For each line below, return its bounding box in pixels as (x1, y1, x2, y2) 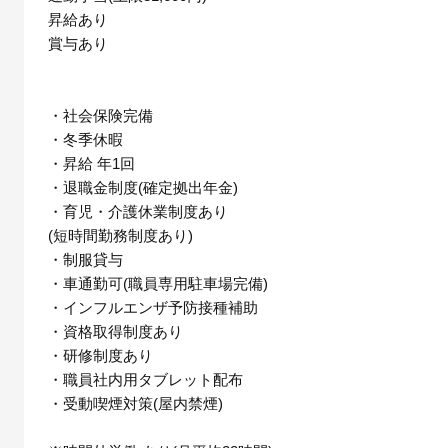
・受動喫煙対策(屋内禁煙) (48, 394, 223, 412)
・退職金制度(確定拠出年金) (48, 178, 238, 196)
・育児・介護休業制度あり (48, 202, 228, 220)
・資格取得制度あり (48, 322, 183, 340)
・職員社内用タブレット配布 (48, 370, 243, 388)
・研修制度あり (48, 346, 153, 364)
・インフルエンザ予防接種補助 (48, 298, 258, 316)
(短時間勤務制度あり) (48, 226, 193, 244)
